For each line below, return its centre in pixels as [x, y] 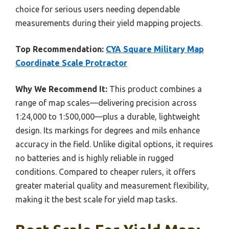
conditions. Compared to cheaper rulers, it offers [106, 171]
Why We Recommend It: [61, 89]
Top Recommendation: [60, 49]
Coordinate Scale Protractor [71, 63]
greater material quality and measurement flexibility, [112, 185]
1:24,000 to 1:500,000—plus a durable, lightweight [108, 116]
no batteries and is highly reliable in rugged [95, 158]
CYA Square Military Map [155, 49]
